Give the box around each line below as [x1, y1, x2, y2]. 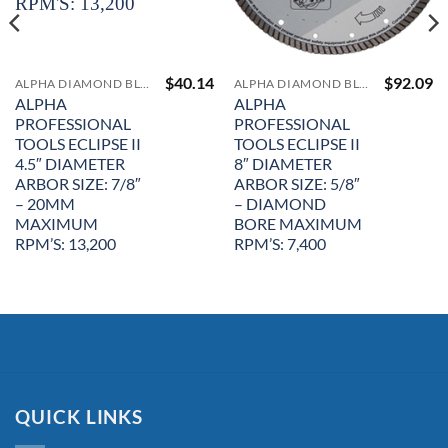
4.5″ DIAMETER [14, 153, 125, 173]
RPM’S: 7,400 [233, 233, 326, 253]
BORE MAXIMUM [233, 213, 362, 233]
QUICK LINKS [15, 406, 144, 429]
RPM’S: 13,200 [14, 233, 116, 253]
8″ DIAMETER [233, 153, 332, 173]
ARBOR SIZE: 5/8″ [233, 173, 360, 193]
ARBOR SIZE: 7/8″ [14, 173, 141, 193]
